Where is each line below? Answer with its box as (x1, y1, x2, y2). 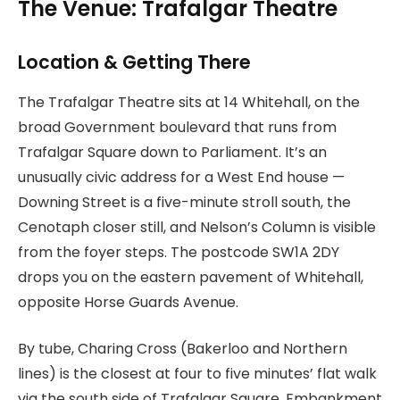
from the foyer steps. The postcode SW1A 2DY (18, 241, 339, 262)
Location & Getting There (18, 49, 251, 76)
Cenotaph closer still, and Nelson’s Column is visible (18, 216, 376, 237)
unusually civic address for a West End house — (18, 166, 345, 187)
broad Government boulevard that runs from (18, 116, 337, 137)
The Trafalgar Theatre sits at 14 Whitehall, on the (18, 91, 360, 112)
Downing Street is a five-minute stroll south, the (18, 191, 351, 212)
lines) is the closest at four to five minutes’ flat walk (18, 363, 377, 385)
